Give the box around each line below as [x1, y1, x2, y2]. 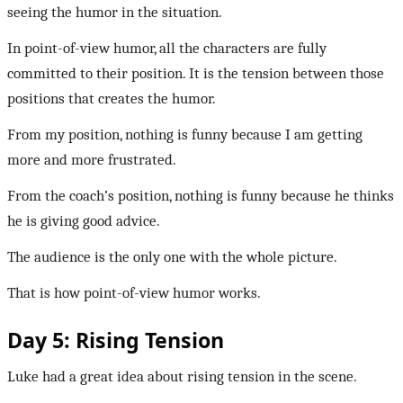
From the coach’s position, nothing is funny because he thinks [7, 187, 394, 205]
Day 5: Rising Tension [7, 326, 224, 355]
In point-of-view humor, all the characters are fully [7, 40, 327, 58]
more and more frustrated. [7, 151, 176, 169]
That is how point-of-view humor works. [7, 284, 261, 302]
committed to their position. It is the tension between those [7, 65, 384, 83]
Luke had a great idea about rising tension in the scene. [7, 368, 357, 386]
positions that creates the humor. [7, 90, 216, 108]
